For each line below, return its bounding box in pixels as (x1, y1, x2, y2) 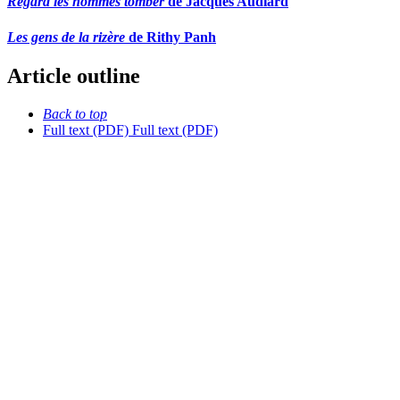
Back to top (43, 105, 107, 121)
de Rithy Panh (125, 29, 216, 45)
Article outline (7, 64, 140, 88)
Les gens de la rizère (7, 29, 125, 45)
